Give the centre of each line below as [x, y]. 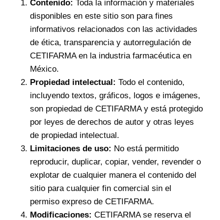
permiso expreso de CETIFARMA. [92, 202]
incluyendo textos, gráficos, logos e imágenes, [115, 96]
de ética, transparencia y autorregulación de [110, 43]
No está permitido [145, 149]
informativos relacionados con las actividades [113, 29]
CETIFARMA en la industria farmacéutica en [110, 56]
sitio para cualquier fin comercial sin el [100, 189]
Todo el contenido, [150, 82]
